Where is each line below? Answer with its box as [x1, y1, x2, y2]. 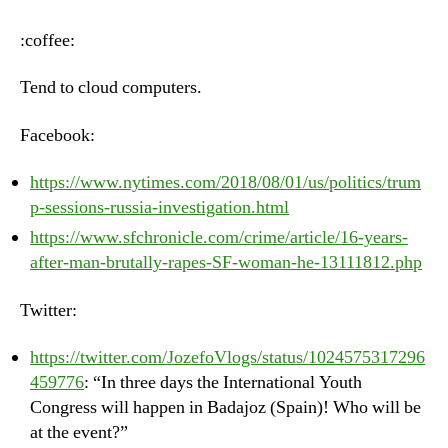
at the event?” [30, 421, 128, 444]
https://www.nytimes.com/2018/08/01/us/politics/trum [30, 171, 421, 194]
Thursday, [287, 21, 359, 41]
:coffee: [20, 28, 75, 52]
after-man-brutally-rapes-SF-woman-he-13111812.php [30, 251, 422, 274]
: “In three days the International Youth [84, 371, 362, 394]
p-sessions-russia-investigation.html [30, 196, 289, 219]
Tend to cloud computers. [20, 76, 202, 99]
